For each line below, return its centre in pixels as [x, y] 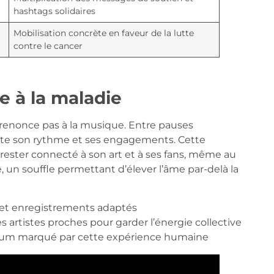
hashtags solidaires [54, 11]
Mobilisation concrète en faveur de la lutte [103, 33]
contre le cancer [48, 46]
